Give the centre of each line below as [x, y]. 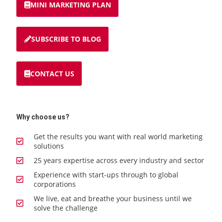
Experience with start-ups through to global [106, 175]
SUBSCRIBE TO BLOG [66, 39]
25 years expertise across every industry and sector [119, 161]
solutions [49, 146]
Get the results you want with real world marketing [118, 137]
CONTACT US [52, 73]
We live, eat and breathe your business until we [113, 199]
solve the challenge [66, 208]
